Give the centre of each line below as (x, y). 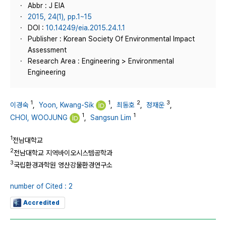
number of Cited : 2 (41, 186)
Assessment (47, 50)
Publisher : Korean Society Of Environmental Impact (111, 39)
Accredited (41, 203)
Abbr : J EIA (46, 6)
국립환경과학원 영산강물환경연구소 (63, 165)
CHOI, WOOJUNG (39, 117)
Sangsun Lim (111, 117)
